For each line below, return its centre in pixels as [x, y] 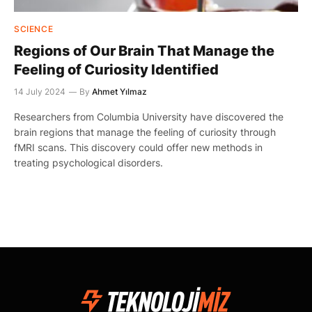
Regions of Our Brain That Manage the [144, 51]
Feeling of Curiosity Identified [116, 70]
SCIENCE [34, 29]
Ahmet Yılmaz [119, 92]
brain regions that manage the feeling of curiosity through [145, 132]
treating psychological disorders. [88, 163]
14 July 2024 [40, 92]
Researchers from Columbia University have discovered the [149, 117]
